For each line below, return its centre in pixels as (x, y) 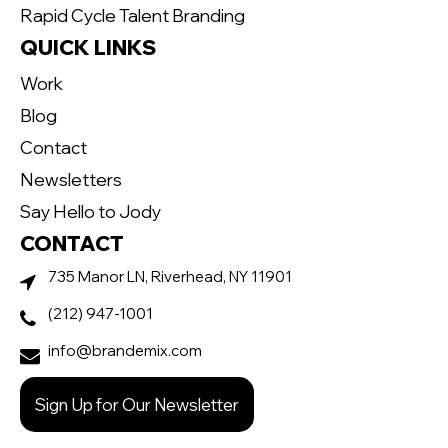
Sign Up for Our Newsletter (137, 404)
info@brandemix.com (125, 350)
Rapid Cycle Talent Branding (132, 14)
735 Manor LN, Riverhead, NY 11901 (170, 276)
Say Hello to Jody (90, 210)
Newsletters (71, 178)
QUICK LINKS (88, 46)
